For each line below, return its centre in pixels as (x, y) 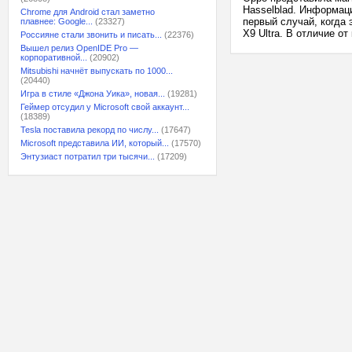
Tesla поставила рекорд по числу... (90, 130)
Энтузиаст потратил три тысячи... (88, 156)
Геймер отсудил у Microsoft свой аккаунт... (105, 107)
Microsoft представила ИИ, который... (95, 143)
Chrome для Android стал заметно (88, 12)
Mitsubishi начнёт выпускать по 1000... (97, 71)
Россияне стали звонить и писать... (91, 35)
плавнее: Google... (57, 21)
